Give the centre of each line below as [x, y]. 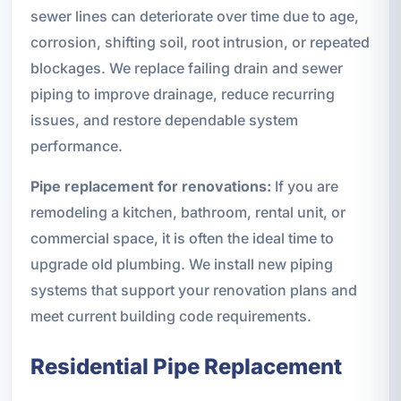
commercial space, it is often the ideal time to [182, 238]
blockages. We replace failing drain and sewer [186, 68]
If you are [304, 186]
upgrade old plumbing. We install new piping [181, 264]
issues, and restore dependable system [164, 119]
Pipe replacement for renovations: [150, 186]
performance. [76, 145]
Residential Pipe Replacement [186, 366]
